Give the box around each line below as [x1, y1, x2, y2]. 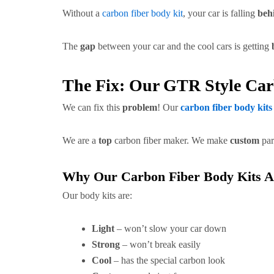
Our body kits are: [62, 190, 132, 201]
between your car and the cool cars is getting [95, 41, 272, 51]
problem [122, 102, 157, 113]
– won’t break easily [120, 239, 201, 250]
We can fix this [62, 102, 122, 113]
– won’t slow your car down [114, 223, 226, 234]
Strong [92, 239, 120, 250]
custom [230, 135, 259, 146]
